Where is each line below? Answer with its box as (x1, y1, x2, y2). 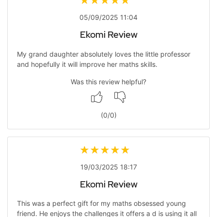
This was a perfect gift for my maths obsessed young (16, 199, 186, 208)
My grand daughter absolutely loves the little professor (16, 49, 190, 58)
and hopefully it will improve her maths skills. (16, 60, 157, 68)
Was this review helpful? (71, 77, 146, 86)
